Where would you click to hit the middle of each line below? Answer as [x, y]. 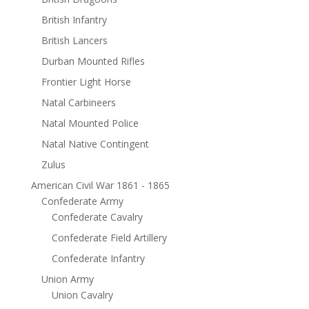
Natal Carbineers [78, 103]
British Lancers [74, 41]
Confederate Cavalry [97, 217]
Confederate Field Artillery [109, 238]
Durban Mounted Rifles [93, 61]
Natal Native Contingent [95, 144]
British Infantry [74, 20]
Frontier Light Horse [86, 82]
